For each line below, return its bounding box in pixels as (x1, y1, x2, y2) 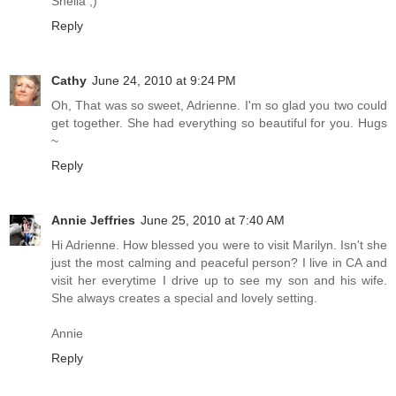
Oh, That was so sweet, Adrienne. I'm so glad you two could (51, 97, 387, 112)
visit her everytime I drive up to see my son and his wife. (51, 272, 387, 287)
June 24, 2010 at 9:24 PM (92, 72, 236, 88)
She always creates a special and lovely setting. (51, 290, 317, 305)
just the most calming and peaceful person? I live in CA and (51, 255, 387, 270)
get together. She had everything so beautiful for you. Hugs (51, 115, 387, 130)
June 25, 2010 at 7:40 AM (141, 212, 285, 227)
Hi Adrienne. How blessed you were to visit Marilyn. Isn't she (51, 237, 387, 252)
